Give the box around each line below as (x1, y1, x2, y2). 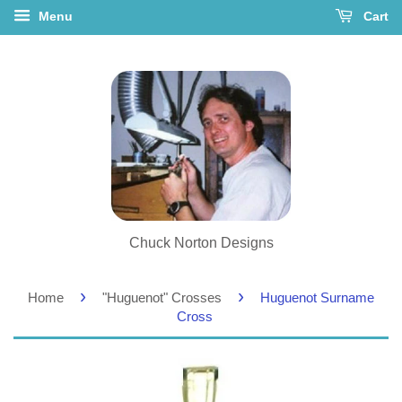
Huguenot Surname (260, 290, 374, 306)
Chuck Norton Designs (128, 234, 274, 251)
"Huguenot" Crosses (102, 290, 222, 306)
